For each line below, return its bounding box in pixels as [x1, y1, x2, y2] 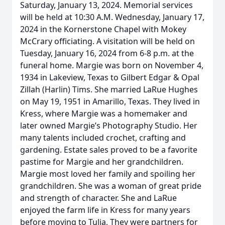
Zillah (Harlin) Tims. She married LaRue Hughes [20, 84, 198, 95]
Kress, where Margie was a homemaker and [20, 108, 187, 119]
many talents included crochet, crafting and [20, 132, 186, 143]
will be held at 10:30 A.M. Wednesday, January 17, [20, 12, 204, 23]
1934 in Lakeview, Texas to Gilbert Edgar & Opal [20, 72, 199, 83]
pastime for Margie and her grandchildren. [20, 156, 183, 167]
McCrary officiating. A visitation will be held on [20, 36, 195, 47]
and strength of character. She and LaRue [20, 192, 177, 203]
